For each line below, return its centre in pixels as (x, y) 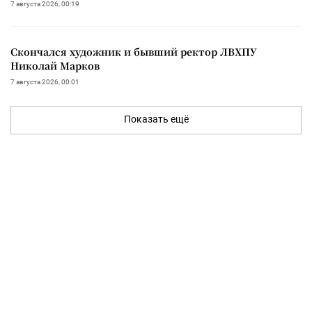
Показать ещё (156, 119)
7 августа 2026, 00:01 (45, 81)
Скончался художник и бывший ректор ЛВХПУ (134, 51)
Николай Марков (55, 65)
